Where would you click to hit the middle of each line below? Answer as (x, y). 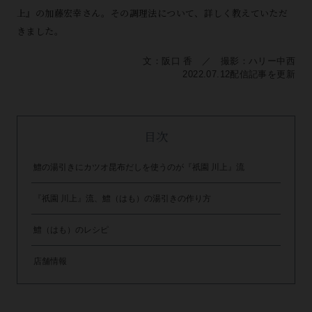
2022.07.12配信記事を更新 (239, 74)
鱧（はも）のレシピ (71, 230)
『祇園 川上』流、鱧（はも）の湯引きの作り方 (122, 198)
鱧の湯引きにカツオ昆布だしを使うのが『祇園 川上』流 (139, 167)
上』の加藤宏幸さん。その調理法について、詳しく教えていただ (152, 13)
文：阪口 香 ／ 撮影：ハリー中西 (219, 61)
